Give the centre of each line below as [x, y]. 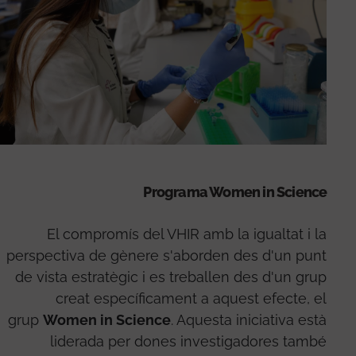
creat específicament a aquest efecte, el [192, 299]
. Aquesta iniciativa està [249, 320]
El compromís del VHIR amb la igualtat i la [187, 234]
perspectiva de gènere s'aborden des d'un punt [167, 256]
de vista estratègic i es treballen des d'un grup [171, 277]
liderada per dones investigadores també [189, 342]
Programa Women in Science [235, 192]
